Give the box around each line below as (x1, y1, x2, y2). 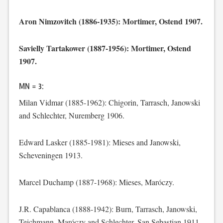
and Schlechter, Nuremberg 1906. (18, 110, 124, 120)
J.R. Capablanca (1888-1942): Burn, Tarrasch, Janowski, (18, 204, 197, 214)
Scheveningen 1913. (18, 150, 83, 160)
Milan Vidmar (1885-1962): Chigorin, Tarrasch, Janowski (18, 97, 200, 108)
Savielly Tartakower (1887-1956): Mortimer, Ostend (18, 42, 191, 54)
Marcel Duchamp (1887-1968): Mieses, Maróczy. (18, 177, 174, 187)
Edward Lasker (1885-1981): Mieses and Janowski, (18, 137, 181, 147)
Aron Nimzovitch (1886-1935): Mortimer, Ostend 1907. (18, 15, 203, 27)
